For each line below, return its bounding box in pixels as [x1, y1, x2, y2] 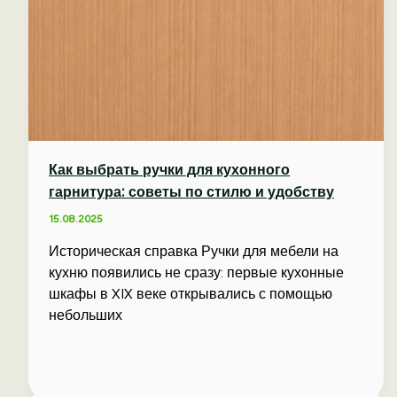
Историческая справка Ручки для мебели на [49, 242, 339, 260]
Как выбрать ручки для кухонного [49, 160, 291, 179]
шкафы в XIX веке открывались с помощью [49, 284, 333, 302]
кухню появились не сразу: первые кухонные [49, 263, 345, 281]
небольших [49, 306, 123, 323]
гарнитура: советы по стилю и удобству [49, 183, 335, 201]
